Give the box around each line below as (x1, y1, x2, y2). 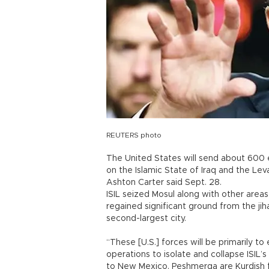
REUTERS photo (106, 131, 162, 139)
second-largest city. (106, 214, 186, 223)
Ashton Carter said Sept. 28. (106, 178, 222, 187)
